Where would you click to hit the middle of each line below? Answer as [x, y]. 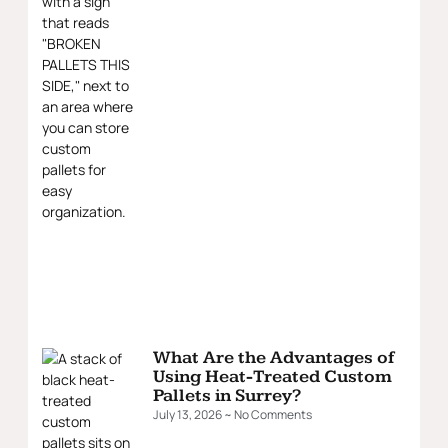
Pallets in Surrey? [227, 395]
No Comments [272, 414]
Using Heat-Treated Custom [272, 376]
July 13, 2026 [188, 414]
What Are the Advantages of [273, 357]
